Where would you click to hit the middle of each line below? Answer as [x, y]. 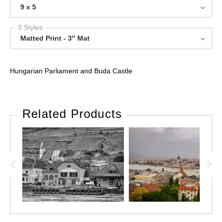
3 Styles [30, 27]
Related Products [72, 113]
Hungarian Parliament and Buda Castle [71, 71]
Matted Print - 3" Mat [55, 38]
